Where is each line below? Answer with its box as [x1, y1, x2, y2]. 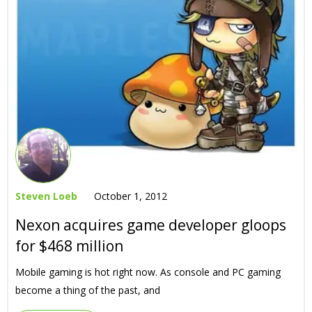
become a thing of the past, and [15, 283, 160, 297]
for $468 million [15, 236, 123, 256]
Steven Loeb [15, 189, 77, 203]
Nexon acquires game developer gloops [15, 215, 286, 235]
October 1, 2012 [94, 189, 167, 203]
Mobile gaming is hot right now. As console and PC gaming [15, 265, 281, 279]
